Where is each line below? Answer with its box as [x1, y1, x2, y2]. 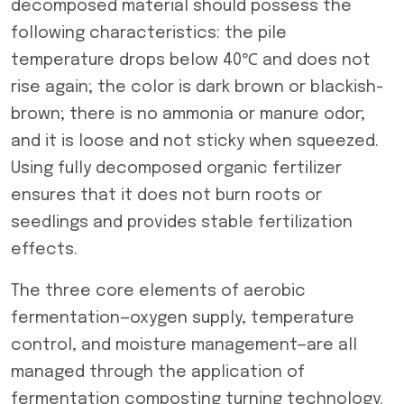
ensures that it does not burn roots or [11, 188, 322, 204]
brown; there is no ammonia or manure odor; [11, 106, 365, 123]
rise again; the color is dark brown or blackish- [11, 79, 383, 96]
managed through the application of [11, 364, 305, 381]
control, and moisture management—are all [11, 337, 357, 353]
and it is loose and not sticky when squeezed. [11, 133, 379, 150]
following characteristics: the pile [11, 25, 287, 41]
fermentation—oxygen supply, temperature [11, 310, 354, 326]
